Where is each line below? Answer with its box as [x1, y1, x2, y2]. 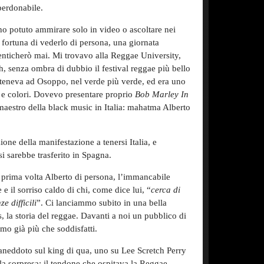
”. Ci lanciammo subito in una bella [37, 198, 167, 207]
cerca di [151, 185, 180, 194]
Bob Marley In [135, 90, 189, 99]
